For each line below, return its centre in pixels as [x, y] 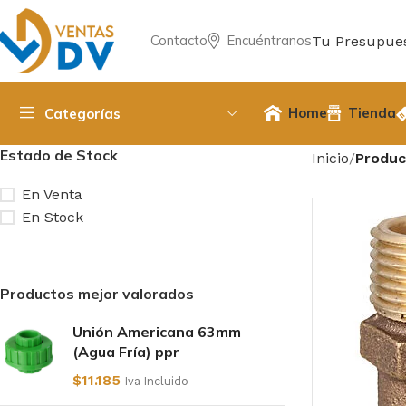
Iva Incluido [157, 381]
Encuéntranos [269, 40]
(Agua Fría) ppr [126, 352]
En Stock [53, 217]
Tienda [372, 113]
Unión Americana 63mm [157, 332]
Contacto [179, 40]
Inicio [330, 158]
